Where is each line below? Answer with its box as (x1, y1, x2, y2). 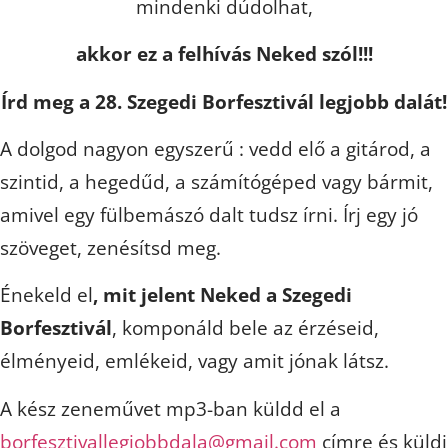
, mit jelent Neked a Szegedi (93, 282, 352, 309)
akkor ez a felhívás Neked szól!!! (75, 41, 373, 68)
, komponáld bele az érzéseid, (112, 315, 379, 342)
